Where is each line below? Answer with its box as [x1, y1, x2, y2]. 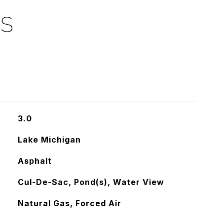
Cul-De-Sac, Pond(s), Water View [17, 177, 164, 187]
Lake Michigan [17, 135, 81, 145]
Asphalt [17, 156, 52, 166]
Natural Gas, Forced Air [17, 198, 121, 208]
